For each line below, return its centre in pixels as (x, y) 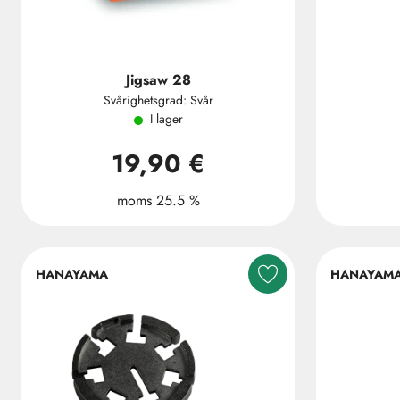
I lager (166, 119)
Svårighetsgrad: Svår (158, 100)
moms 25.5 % (158, 200)
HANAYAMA (72, 274)
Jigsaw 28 (158, 80)
